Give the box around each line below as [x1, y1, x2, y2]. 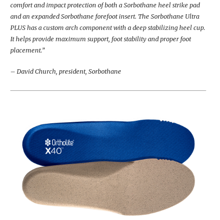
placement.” [10, 46, 45, 54]
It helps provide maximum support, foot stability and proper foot [10, 34, 191, 43]
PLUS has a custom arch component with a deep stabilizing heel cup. [10, 23, 205, 31]
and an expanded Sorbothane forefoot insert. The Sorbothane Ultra [10, 12, 199, 20]
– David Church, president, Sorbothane [10, 67, 121, 75]
